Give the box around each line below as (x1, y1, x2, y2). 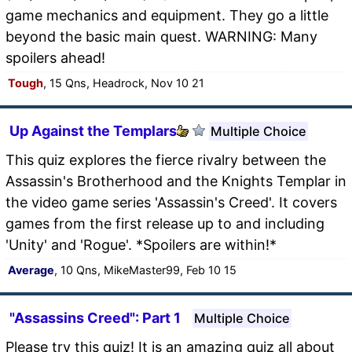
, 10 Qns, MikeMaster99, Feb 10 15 (54, 262, 236, 277)
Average (8, 262, 54, 277)
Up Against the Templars (9, 122, 177, 139)
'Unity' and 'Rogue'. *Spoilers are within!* (5, 236, 277, 253)
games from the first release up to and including (5, 214, 324, 232)
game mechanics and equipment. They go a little (5, 6, 328, 24)
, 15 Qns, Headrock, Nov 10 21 (43, 75, 204, 90)
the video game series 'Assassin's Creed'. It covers (5, 193, 337, 211)
